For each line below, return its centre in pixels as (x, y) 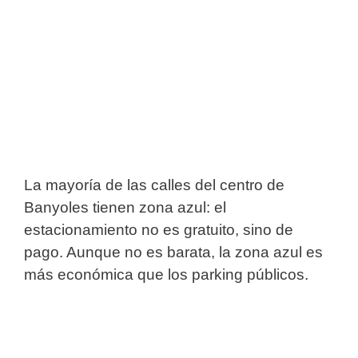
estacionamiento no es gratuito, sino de (159, 229)
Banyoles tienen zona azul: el (125, 207)
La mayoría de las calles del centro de (154, 185)
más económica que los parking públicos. (166, 274)
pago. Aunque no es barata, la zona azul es (173, 252)
